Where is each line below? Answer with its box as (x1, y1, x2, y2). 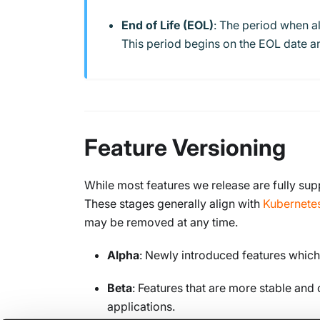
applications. (107, 299, 175, 314)
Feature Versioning (84, 133, 286, 161)
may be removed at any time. (84, 214, 238, 229)
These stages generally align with (84, 196, 263, 211)
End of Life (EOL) (121, 17, 214, 32)
